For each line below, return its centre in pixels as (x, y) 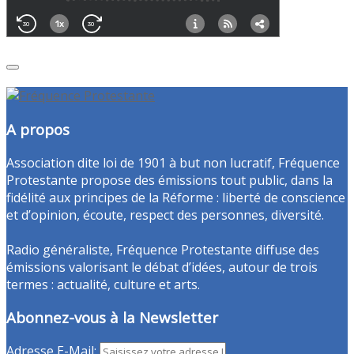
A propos (38, 130)
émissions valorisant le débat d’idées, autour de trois (162, 267)
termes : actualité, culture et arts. (103, 284)
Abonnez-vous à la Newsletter (112, 318)
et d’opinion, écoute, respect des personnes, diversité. (165, 215)
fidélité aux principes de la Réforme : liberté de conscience (176, 197)
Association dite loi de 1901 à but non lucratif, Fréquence (173, 162)
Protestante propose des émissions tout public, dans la (169, 180)
